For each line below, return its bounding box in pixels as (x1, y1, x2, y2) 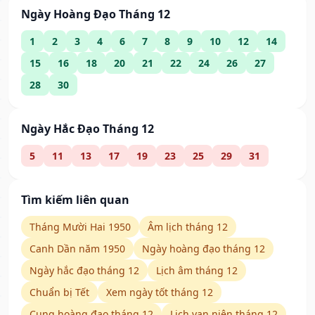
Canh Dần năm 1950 (30, 242, 125, 256)
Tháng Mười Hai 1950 (30, 220, 131, 234)
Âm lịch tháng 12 (148, 220, 228, 234)
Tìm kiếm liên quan (21, 192, 129, 208)
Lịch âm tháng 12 (156, 264, 238, 278)
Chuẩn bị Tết (30, 285, 89, 300)
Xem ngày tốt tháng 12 (106, 285, 213, 300)
